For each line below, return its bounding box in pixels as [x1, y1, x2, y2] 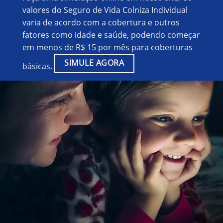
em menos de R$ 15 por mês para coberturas [22, 41, 193, 53]
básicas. [22, 61, 54, 72]
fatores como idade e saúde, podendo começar [22, 29, 200, 40]
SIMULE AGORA [64, 57, 124, 68]
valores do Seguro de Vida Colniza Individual [22, 4, 188, 15]
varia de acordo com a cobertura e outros [22, 16, 180, 28]
